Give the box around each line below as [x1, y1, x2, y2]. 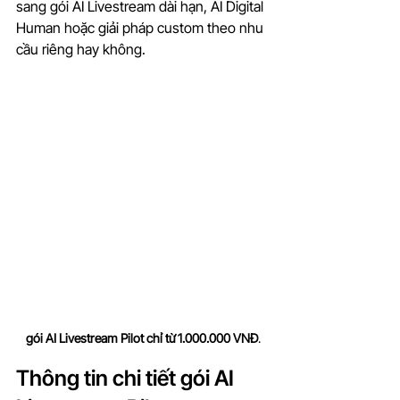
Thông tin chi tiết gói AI [16, 365, 238, 392]
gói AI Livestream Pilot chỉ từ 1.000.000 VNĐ [25, 330, 258, 346]
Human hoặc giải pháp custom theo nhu [16, 19, 267, 37]
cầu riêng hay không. [16, 40, 146, 59]
